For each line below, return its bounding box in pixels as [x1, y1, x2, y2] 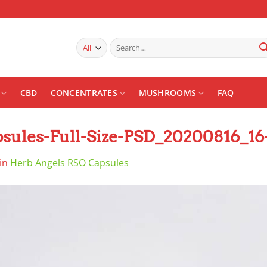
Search [109, 38, 133, 48]
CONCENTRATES [50, 87, 118, 98]
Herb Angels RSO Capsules [10, 156, 129, 169]
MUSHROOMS [138, 87, 197, 98]
